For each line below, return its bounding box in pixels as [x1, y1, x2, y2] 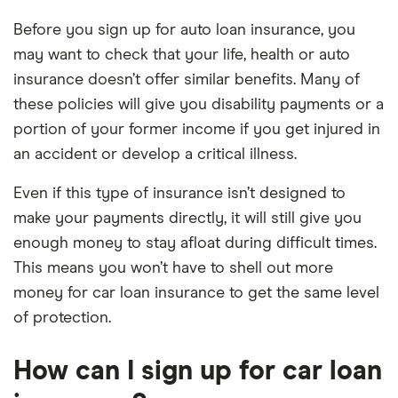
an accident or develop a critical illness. [13, 147, 297, 163]
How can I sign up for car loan [13, 358, 382, 385]
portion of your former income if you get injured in [13, 122, 380, 138]
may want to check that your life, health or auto [13, 47, 350, 63]
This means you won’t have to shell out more [13, 260, 333, 276]
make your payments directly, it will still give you [13, 211, 362, 227]
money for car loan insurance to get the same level [13, 285, 379, 301]
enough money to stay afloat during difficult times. [13, 235, 377, 251]
